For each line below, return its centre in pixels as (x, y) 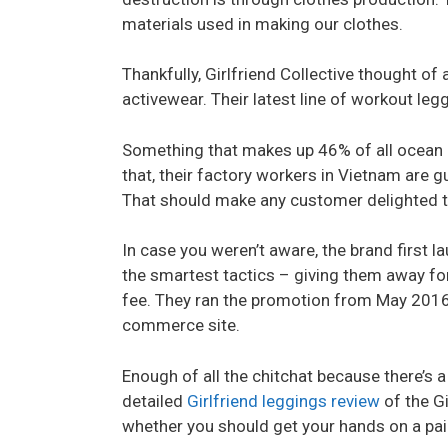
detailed (154, 400)
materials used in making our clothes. (262, 23)
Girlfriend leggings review (283, 400)
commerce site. (181, 325)
